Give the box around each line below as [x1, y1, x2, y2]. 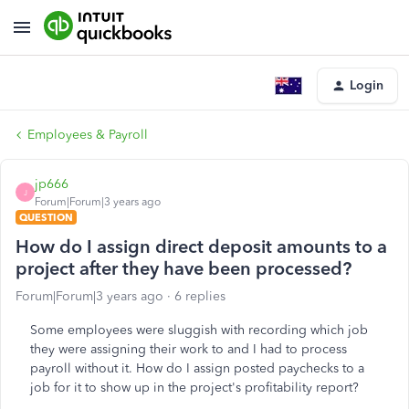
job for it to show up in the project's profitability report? [30, 380, 359, 395]
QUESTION [19, 211, 73, 224]
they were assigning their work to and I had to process [30, 341, 347, 357]
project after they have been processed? [16, 257, 351, 279]
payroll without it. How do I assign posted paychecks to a [30, 361, 364, 376]
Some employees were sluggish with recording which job [30, 322, 368, 338]
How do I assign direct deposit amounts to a [16, 236, 387, 257]
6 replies [174, 288, 225, 304]
